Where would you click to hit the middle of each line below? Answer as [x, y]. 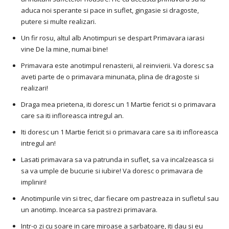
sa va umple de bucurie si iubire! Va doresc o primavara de [112, 171]
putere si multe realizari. [59, 22]
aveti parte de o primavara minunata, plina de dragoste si [110, 77]
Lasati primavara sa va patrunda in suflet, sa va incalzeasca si [117, 160]
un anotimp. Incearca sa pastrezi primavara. [89, 210]
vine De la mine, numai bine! [64, 49]
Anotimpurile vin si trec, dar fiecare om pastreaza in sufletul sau [120, 199]
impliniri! [34, 182]
